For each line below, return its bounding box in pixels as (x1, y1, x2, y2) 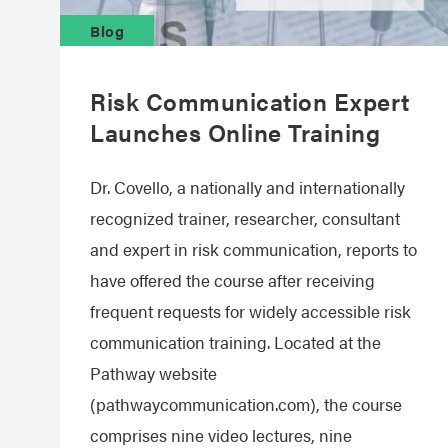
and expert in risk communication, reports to (90, 236, 417, 261)
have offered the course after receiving (90, 267, 375, 292)
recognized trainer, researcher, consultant (90, 205, 400, 230)
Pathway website (90, 360, 217, 385)
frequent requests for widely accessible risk (90, 298, 411, 323)
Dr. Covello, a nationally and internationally (90, 174, 405, 199)
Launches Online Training (90, 114, 380, 149)
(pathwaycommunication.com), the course (90, 391, 402, 416)
